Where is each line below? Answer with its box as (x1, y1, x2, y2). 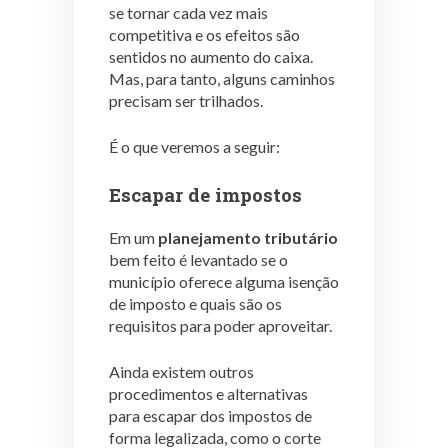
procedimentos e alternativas (109, 383, 308, 403)
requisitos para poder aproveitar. (109, 315, 332, 335)
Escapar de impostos (109, 182, 307, 208)
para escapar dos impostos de (109, 405, 312, 425)
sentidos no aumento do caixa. (109, 47, 313, 67)
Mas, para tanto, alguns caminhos (109, 69, 335, 89)
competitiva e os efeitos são (109, 25, 300, 45)
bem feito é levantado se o (109, 249, 288, 269)
